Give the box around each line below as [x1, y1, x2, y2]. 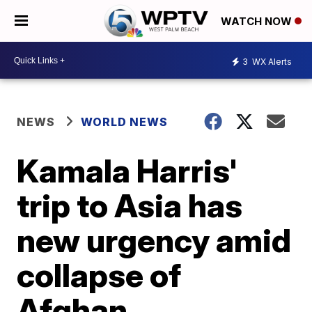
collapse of [17, 256, 182, 295]
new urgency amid [17, 221, 292, 260]
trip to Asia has [17, 186, 243, 225]
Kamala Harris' [17, 151, 238, 190]
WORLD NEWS [81, 115, 169, 129]
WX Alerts [250, 56, 292, 67]
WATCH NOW [221, 15, 295, 29]
